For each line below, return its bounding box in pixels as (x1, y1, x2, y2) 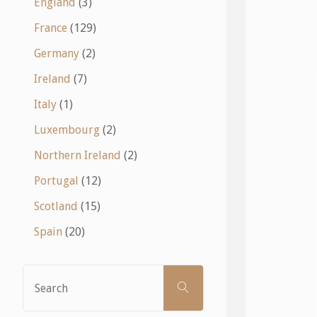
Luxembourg (34, 123, 100, 137)
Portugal (34, 174, 79, 188)
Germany (34, 47, 79, 61)
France (34, 21, 67, 35)
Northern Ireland (34, 149, 121, 163)
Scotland (34, 200, 78, 214)
